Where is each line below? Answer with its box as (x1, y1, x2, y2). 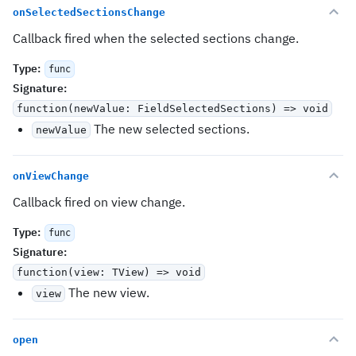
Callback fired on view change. (13, 194, 185, 210)
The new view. (65, 284, 149, 300)
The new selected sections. (91, 121, 250, 137)
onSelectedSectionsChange (13, 6, 165, 18)
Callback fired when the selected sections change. (13, 30, 299, 46)
